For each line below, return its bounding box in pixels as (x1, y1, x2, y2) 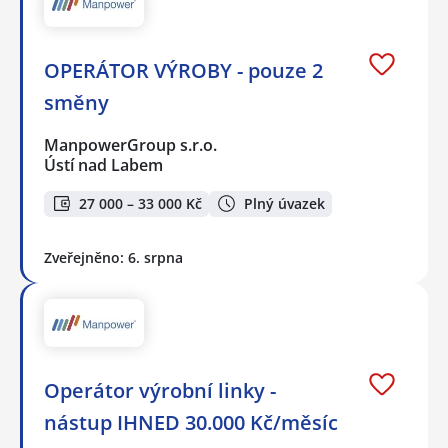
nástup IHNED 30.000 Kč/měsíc (44, 409, 338, 437)
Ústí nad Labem (44, 153, 163, 176)
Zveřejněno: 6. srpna (44, 248, 183, 268)
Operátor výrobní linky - (44, 377, 276, 405)
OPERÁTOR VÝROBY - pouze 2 (44, 56, 323, 84)
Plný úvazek (244, 193, 325, 213)
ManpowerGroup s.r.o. (44, 133, 219, 156)
